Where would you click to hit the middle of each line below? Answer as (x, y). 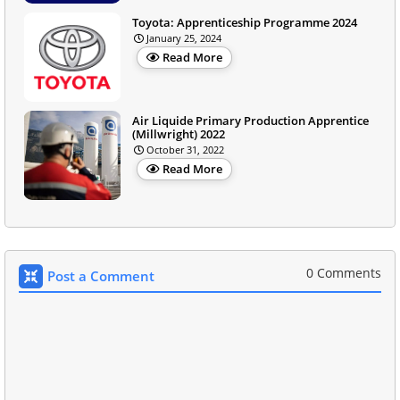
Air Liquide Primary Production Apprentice (250, 120)
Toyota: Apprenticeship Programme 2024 (245, 22)
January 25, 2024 (184, 37)
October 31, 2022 (185, 149)
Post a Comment (101, 275)
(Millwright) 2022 (179, 133)
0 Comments (344, 272)
